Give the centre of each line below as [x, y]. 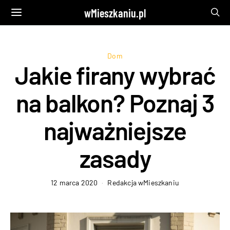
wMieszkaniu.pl [115, 13]
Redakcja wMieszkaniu [143, 183]
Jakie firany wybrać [115, 75]
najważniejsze [115, 130]
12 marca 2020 [74, 183]
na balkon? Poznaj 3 [115, 103]
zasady [115, 158]
